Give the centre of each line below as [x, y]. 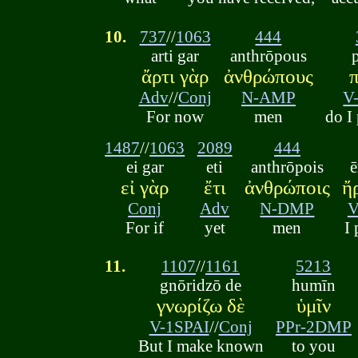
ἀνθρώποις [287, 187]
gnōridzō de [201, 285]
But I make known [201, 346]
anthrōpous [268, 55]
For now [175, 116]
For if [145, 227]
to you [313, 346]
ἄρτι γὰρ [175, 76]
